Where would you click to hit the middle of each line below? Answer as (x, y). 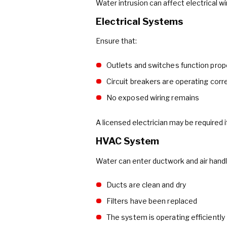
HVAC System (127, 141)
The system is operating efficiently (165, 217)
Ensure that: (116, 41)
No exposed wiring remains (153, 98)
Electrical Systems (139, 22)
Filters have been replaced (152, 201)
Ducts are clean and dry (146, 185)
